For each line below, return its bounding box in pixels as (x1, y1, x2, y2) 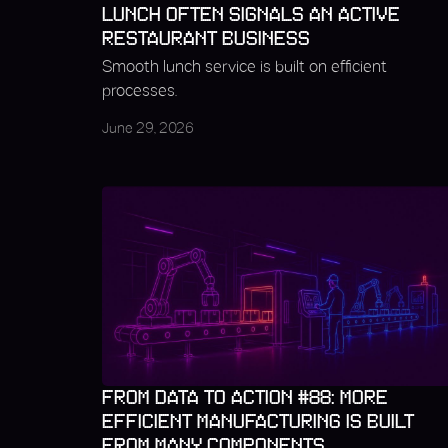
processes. (102, 84, 177, 99)
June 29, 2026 (102, 123, 194, 136)
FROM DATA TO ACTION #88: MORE (102, 387, 388, 409)
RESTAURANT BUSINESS (102, 28, 310, 50)
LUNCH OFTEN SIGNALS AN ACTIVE (102, 4, 400, 26)
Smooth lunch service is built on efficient (102, 60, 387, 75)
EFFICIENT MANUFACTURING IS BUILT (102, 411, 414, 433)
